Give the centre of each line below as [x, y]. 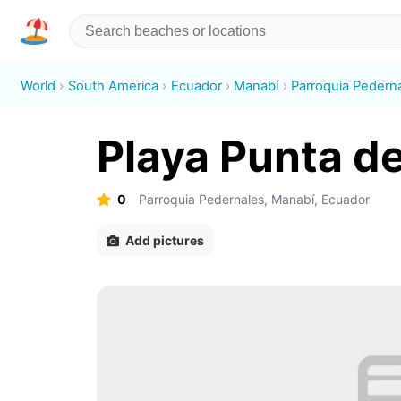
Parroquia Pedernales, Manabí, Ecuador [254, 200]
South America [113, 85]
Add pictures [165, 241]
